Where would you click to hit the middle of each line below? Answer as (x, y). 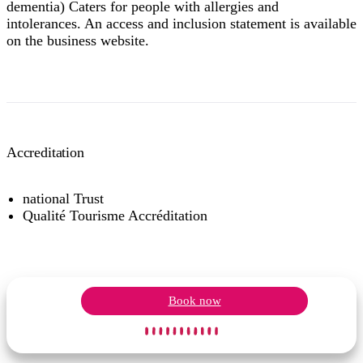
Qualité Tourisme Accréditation (115, 216)
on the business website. (78, 41)
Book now (194, 301)
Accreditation (45, 153)
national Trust (63, 199)
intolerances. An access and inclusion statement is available (181, 24)
